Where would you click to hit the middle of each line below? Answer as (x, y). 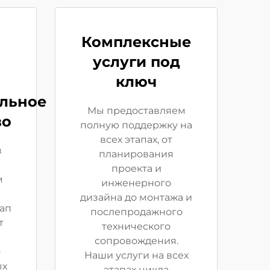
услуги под (136, 62)
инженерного (136, 183)
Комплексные (136, 42)
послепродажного (136, 212)
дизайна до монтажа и (136, 197)
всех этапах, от (136, 140)
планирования (136, 154)
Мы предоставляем (136, 111)
